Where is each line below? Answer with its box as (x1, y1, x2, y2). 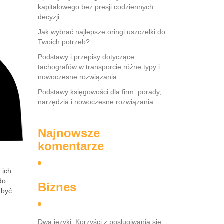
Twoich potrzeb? (38, 38, 90, 46)
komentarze (38, 139, 104, 153)
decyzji (38, 13, 59, 21)
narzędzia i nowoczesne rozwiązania (38, 98, 153, 106)
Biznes (38, 180, 76, 194)
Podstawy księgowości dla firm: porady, (38, 88, 161, 96)
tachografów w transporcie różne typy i (38, 63, 160, 71)
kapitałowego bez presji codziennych (38, 3, 153, 11)
